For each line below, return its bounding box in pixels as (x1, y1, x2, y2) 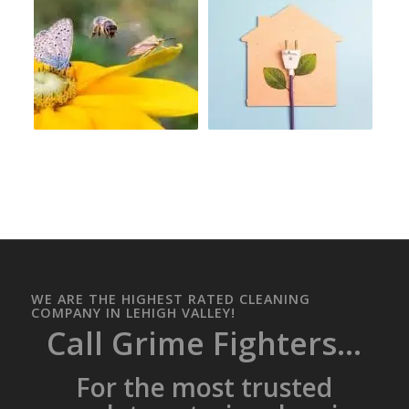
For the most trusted (76, 370, 333, 405)
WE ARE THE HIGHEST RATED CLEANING (30, 290, 310, 309)
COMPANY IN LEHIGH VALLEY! (30, 304, 236, 322)
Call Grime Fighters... (47, 322, 362, 365)
